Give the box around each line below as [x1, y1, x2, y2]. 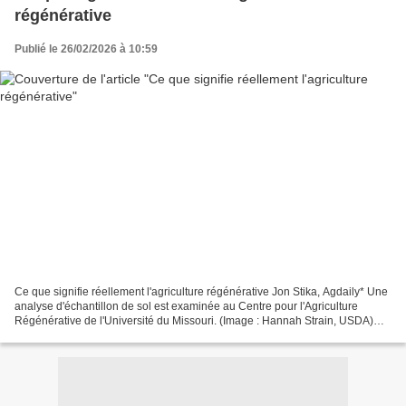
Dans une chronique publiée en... [14, 328, 179, 342]
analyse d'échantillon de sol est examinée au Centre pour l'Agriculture [14, 299, 358, 313]
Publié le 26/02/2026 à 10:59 [14, 43, 158, 56]
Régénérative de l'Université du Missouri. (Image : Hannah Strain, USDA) [14, 314, 373, 327]
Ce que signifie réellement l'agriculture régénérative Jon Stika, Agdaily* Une [14, 285, 388, 298]
